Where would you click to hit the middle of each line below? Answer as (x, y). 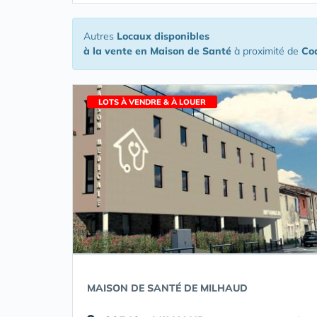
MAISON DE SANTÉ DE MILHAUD (167, 288)
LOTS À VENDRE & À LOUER (152, 102)
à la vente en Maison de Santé (157, 51)
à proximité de (266, 51)
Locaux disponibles (163, 36)
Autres (100, 36)
